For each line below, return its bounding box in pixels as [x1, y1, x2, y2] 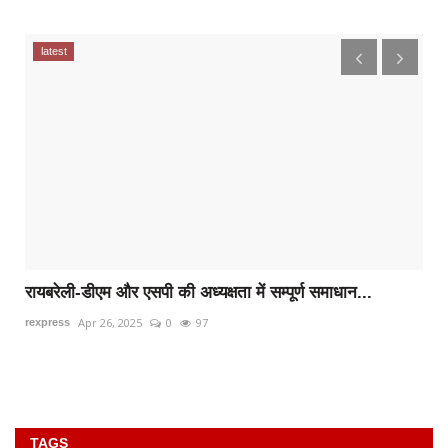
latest [40, 44, 67, 57]
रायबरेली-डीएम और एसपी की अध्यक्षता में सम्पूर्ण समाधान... [25, 283, 372, 303]
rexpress [25, 316, 70, 329]
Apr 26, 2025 [78, 315, 142, 331]
